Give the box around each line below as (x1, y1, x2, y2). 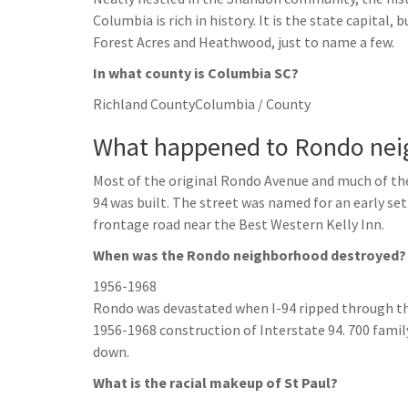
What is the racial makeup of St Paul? (93, 373, 338, 392)
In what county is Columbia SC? (93, 64, 299, 82)
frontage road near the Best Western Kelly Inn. (93, 215, 384, 233)
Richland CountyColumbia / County (93, 95, 311, 113)
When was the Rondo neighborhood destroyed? (93, 246, 406, 264)
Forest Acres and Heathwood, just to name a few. (93, 33, 394, 51)
